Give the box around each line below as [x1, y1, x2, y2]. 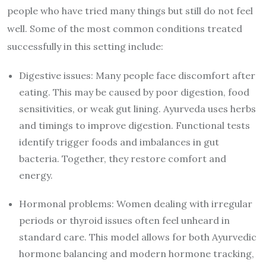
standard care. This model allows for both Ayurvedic [19, 230, 256, 243]
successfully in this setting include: [7, 40, 163, 52]
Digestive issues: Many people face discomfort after [19, 69, 255, 81]
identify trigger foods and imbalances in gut [19, 135, 219, 148]
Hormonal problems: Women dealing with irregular [19, 197, 252, 210]
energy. [19, 169, 53, 181]
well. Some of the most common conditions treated [7, 22, 242, 34]
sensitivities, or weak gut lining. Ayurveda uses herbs [19, 102, 256, 115]
